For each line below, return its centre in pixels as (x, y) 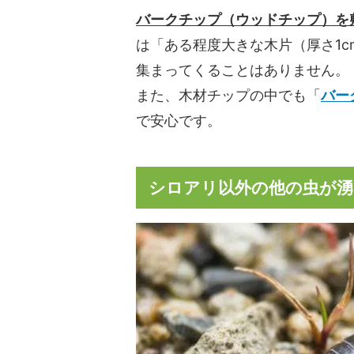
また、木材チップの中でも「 (228, 95)
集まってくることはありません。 (243, 70)
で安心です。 (179, 120)
